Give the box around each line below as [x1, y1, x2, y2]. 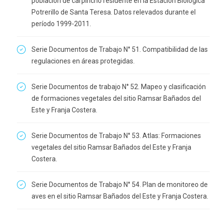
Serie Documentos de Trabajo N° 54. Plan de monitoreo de [31, 181, 208, 188]
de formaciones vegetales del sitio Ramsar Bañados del [31, 94, 201, 102]
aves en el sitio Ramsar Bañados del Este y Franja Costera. [31, 192, 208, 200]
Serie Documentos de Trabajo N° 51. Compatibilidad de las [31, 46, 208, 53]
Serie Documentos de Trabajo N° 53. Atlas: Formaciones [31, 132, 201, 139]
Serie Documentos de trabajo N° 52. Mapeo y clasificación [31, 83, 206, 91]
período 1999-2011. [31, 20, 91, 28]
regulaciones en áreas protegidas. [31, 57, 135, 65]
